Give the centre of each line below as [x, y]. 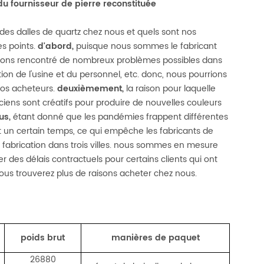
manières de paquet [155, 238]
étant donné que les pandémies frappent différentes [120, 117]
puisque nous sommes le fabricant [146, 46]
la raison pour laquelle [170, 89]
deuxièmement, [90, 89]
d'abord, [55, 46]
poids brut [43, 238]
